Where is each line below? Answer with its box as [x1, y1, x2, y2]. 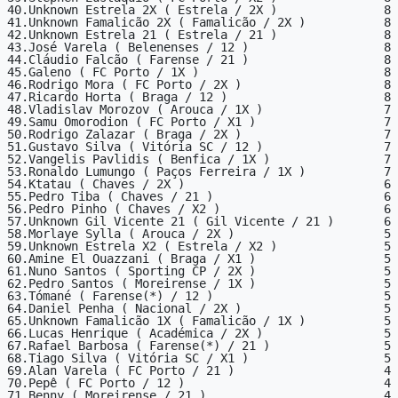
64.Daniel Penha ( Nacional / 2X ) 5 [7, 301, 391, 315]
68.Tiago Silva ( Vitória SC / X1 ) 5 [7, 351, 391, 365]
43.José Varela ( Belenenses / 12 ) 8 [7, 40, 391, 54]
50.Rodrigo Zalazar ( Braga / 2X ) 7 [7, 127, 391, 141]
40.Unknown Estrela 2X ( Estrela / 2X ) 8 [7, 3, 391, 17]
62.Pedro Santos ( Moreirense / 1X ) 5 [7, 276, 391, 291]
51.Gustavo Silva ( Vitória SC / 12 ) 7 [7, 139, 391, 154]
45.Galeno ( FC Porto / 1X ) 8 [7, 65, 391, 79]
